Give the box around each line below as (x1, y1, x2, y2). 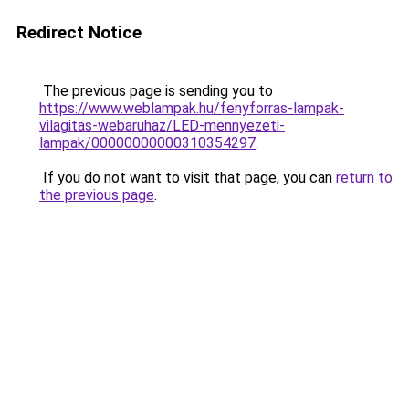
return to (336, 169, 393, 186)
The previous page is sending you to (39, 82, 273, 100)
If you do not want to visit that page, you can (39, 169, 336, 186)
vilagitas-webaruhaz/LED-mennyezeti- (39, 117, 285, 134)
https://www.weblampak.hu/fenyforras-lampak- (39, 100, 344, 117)
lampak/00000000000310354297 (39, 134, 256, 152)
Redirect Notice (16, 22, 142, 43)
